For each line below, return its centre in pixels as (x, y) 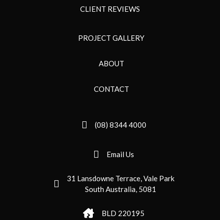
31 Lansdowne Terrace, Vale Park (120, 178)
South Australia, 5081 (120, 189)
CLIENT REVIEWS (110, 9)
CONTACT (111, 89)
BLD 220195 (123, 213)
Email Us (120, 154)
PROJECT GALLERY (111, 38)
